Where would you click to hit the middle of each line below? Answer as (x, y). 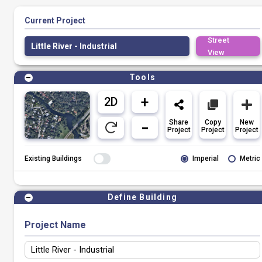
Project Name (55, 225)
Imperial (206, 158)
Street (218, 40)
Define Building (142, 197)
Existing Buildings (53, 158)
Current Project (55, 20)
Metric (250, 158)
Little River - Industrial (74, 46)
